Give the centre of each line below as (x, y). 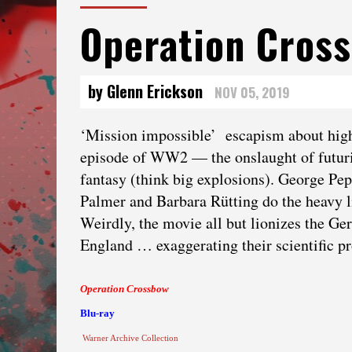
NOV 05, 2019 (252, 92)
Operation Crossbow (125, 288)
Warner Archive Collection (130, 337)
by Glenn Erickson (145, 91)
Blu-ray (97, 313)
